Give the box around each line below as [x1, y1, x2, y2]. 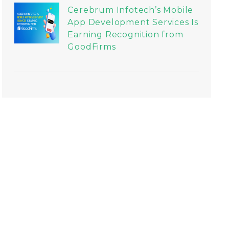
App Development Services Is [67, 17, 198, 27]
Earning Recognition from [67, 30, 184, 39]
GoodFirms [67, 42, 116, 52]
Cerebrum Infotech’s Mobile [67, 5, 194, 15]
